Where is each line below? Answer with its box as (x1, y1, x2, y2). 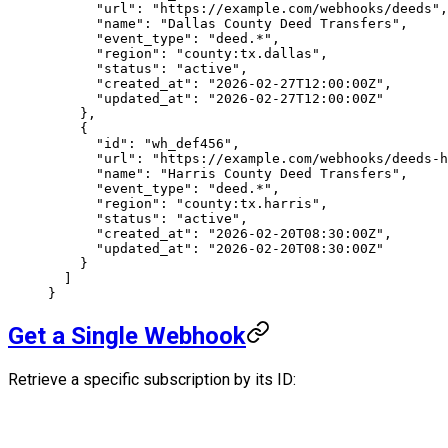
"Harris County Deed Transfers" (160, 165, 400, 181)
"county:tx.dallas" (176, 45, 320, 61)
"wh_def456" (144, 135, 232, 151)
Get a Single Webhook (8, 322, 246, 351)
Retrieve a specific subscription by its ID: (8, 370, 296, 390)
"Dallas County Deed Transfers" (160, 15, 400, 31)
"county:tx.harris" (176, 195, 320, 211)
